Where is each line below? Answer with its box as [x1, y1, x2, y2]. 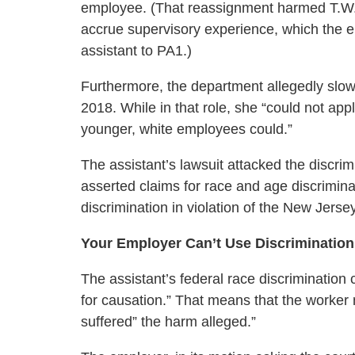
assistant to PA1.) [81, 43, 192, 59]
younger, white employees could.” [81, 121, 292, 137]
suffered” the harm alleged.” [81, 314, 256, 330]
